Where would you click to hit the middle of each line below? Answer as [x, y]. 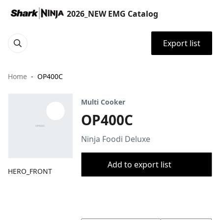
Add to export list [139, 165]
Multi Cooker [103, 102]
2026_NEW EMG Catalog [112, 14]
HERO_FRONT [30, 171]
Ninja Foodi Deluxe [116, 139]
